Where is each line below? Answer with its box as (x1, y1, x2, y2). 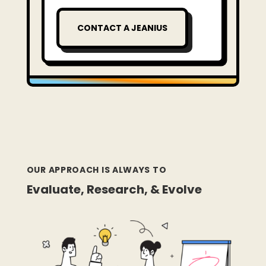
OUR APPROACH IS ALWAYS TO (26, 164, 167, 176)
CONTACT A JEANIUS (77, 22, 167, 34)
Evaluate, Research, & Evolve (26, 181, 202, 198)
